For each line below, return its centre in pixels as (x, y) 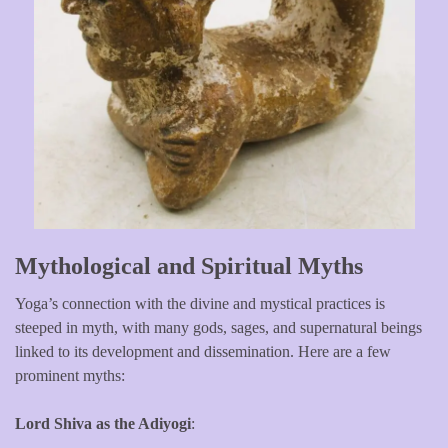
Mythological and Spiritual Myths (189, 265)
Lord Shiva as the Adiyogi (103, 423)
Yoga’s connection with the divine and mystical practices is (200, 303)
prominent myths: (70, 375)
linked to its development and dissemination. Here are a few (203, 351)
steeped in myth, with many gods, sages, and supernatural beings (218, 327)
